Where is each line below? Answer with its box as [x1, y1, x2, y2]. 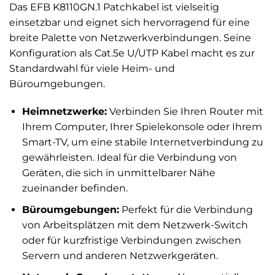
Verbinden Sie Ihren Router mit [106, 106, 263, 118]
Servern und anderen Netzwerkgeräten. [21, 250, 218, 262]
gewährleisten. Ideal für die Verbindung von [21, 152, 237, 164]
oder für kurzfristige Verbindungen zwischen [21, 234, 241, 247]
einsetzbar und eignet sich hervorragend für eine [9, 16, 250, 28]
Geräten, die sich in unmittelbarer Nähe [21, 167, 215, 179]
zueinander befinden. [21, 182, 128, 195]
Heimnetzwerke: [21, 106, 107, 118]
